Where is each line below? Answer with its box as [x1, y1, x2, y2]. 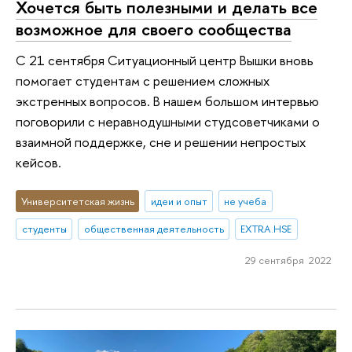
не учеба [224, 193, 267, 208]
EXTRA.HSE [240, 222, 292, 236]
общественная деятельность [83, 222, 224, 236]
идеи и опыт [150, 193, 207, 208]
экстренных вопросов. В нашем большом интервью [16, 92, 319, 111]
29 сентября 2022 [244, 253, 332, 268]
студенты [21, 222, 67, 236]
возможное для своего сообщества [16, 16, 291, 41]
